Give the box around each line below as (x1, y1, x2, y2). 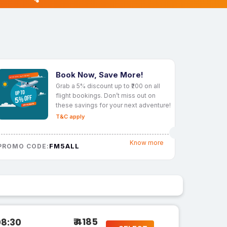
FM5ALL (49, 141, 80, 150)
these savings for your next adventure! (56, 101, 171, 109)
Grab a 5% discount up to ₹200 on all (56, 82, 160, 90)
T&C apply (56, 112, 85, 120)
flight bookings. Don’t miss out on (56, 91, 156, 99)
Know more (129, 139, 164, 147)
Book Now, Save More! (56, 69, 143, 80)
